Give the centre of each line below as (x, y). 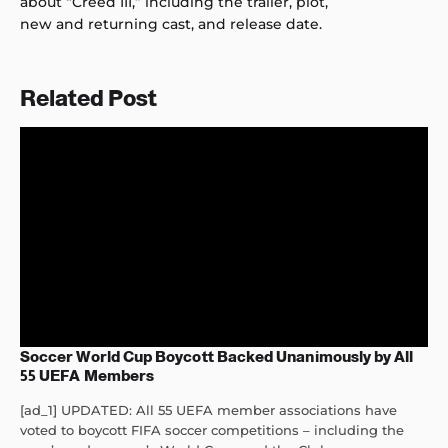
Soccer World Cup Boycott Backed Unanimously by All (217, 357)
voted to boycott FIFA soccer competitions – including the (212, 430)
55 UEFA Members (87, 376)
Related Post (88, 99)
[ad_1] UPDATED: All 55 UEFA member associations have (208, 410)
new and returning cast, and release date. (171, 24)
